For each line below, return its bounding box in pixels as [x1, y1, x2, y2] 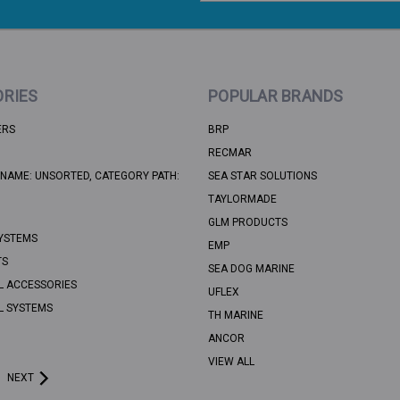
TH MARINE [208, 309, 263, 322]
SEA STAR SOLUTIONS [208, 170, 317, 183]
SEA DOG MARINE [208, 262, 295, 276]
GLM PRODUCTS [208, 216, 287, 229]
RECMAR [208, 146, 252, 160]
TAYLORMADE [208, 193, 277, 206]
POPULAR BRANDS [208, 87, 344, 106]
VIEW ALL [208, 355, 254, 369]
